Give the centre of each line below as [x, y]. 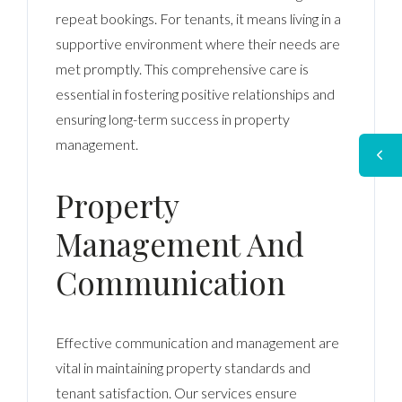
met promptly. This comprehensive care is [183, 68]
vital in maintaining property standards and [184, 367]
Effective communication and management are [198, 342]
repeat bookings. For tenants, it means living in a [199, 18]
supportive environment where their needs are [198, 43]
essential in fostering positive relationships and [196, 93]
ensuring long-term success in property [173, 118]
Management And [180, 243]
